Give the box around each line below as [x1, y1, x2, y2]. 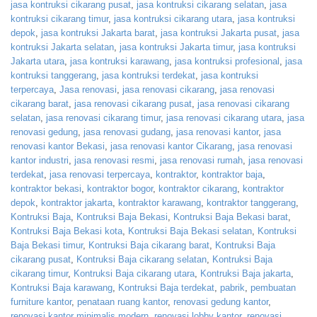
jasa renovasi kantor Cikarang [110, 141, 232, 152]
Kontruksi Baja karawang [11, 282, 113, 294]
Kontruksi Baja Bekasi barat [173, 212, 288, 223]
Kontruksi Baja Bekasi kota [11, 226, 122, 237]
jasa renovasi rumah [160, 155, 243, 166]
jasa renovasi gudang [83, 127, 171, 138]
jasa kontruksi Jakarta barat [41, 28, 155, 39]
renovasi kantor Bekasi [11, 141, 105, 152]
